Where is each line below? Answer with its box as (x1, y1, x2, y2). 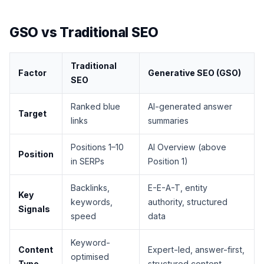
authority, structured (148, 197, 227, 207)
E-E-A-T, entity (148, 183, 207, 193)
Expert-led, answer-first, (148, 245, 245, 255)
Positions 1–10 (71, 142, 124, 153)
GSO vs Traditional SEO (9, 24, 159, 41)
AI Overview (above (148, 142, 226, 153)
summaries (148, 115, 189, 126)
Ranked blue (71, 101, 120, 112)
